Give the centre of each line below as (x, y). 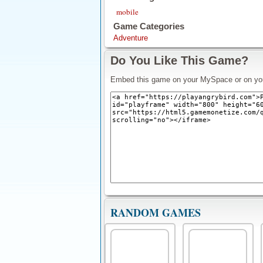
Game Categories (149, 26)
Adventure (131, 38)
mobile (127, 12)
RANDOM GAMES (156, 213)
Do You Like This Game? (179, 60)
